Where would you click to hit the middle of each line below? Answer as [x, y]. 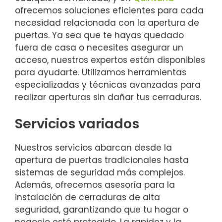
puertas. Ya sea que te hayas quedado [99, 35]
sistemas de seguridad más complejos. [100, 173]
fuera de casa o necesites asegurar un [99, 47]
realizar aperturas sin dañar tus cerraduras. [108, 97]
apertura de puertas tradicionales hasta [102, 160]
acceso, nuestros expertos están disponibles [110, 60]
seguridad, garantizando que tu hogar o [102, 210]
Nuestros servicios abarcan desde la [93, 148]
